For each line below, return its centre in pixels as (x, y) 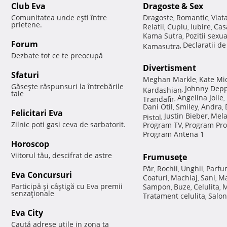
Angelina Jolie (200, 98)
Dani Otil (158, 107)
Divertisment (169, 68)
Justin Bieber (186, 116)
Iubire (201, 27)
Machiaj (184, 178)
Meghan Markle (169, 80)
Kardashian (162, 89)
